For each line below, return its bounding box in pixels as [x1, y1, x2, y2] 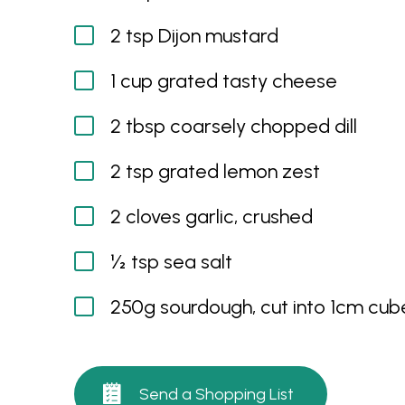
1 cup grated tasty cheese [110, 69, 337, 93]
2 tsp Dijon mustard [110, 24, 278, 48]
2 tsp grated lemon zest [110, 159, 320, 184]
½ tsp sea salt [110, 250, 232, 274]
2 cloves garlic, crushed [110, 204, 313, 229]
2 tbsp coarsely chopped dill [110, 114, 357, 138]
